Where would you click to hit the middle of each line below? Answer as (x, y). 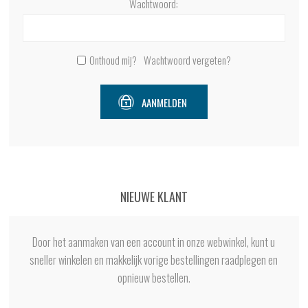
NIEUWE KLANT (154, 197)
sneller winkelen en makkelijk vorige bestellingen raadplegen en (154, 260)
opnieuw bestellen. (154, 278)
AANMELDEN (164, 102)
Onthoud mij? (113, 60)
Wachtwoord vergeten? (187, 60)
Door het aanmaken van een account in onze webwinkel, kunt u (154, 242)
